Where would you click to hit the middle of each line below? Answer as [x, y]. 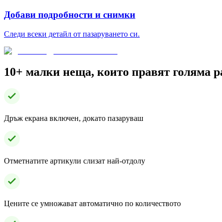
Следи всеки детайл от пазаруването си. [72, 34]
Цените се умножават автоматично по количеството [92, 204]
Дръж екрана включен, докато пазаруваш [74, 118]
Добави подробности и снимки [70, 14]
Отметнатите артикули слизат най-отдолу [75, 161]
